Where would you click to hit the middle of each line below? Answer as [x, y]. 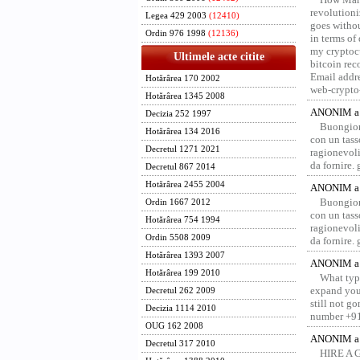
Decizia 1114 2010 [181, 308]
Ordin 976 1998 [176, 33]
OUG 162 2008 [174, 326]
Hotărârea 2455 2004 [185, 184]
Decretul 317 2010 [180, 344]
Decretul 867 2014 [180, 167]
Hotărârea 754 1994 [183, 220]
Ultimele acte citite [219, 57]
